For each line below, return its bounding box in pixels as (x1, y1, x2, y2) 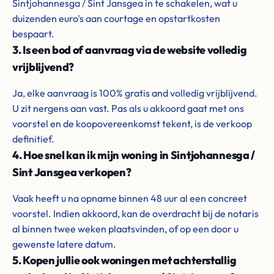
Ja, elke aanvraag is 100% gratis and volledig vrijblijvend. (12, 87, 257, 99)
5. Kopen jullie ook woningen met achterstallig (12, 253, 237, 267)
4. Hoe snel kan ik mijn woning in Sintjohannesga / (12, 148, 255, 162)
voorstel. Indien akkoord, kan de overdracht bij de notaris (12, 207, 259, 220)
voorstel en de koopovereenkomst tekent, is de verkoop (12, 117, 252, 130)
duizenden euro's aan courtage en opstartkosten (12, 12, 220, 24)
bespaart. (12, 28, 54, 40)
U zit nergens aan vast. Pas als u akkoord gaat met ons (12, 102, 244, 114)
